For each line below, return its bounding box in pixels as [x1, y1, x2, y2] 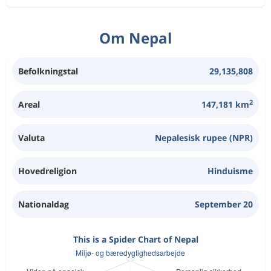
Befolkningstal [18, 65, 78, 77]
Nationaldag [18, 198, 69, 210]
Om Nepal [99, 28, 172, 48]
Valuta [18, 132, 45, 143]
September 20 [195, 198, 253, 210]
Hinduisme [207, 165, 253, 177]
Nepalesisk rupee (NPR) [155, 132, 253, 143]
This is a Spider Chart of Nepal [73, 233, 198, 245]
